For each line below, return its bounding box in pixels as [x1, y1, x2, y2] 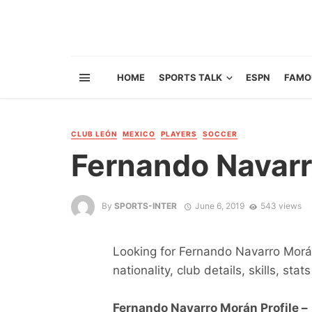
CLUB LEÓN [71, 130, 117, 138]
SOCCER [203, 130, 237, 138]
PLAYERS [161, 130, 197, 138]
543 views [260, 201, 302, 212]
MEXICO [123, 130, 155, 138]
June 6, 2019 [194, 201, 244, 212]
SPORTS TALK [159, 72, 222, 83]
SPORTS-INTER [114, 201, 177, 212]
